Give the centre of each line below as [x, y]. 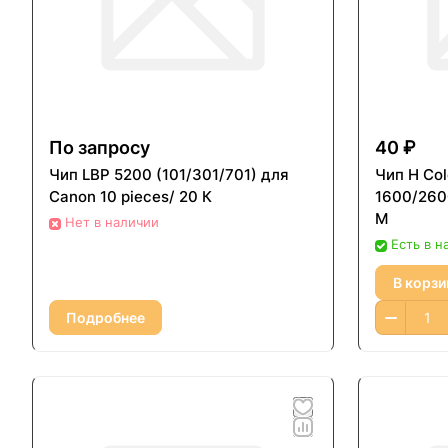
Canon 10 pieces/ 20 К [130, 197]
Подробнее [105, 317]
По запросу [99, 148]
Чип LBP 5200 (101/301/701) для [169, 175]
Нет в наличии [112, 222]
